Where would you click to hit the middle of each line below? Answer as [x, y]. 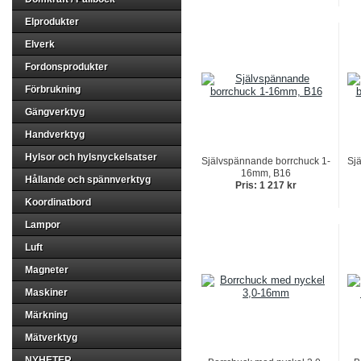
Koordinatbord [58, 202]
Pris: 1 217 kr [266, 185]
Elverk [40, 44]
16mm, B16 [266, 173]
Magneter [47, 270]
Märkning [46, 315]
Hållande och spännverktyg [88, 180]
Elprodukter [52, 22]
